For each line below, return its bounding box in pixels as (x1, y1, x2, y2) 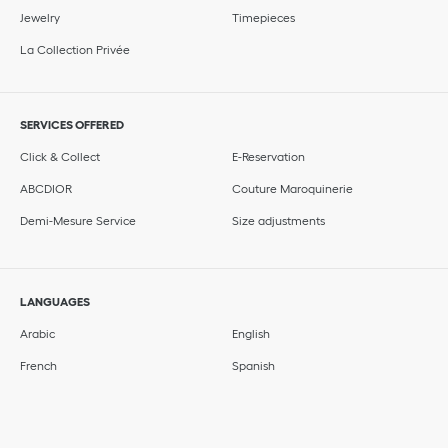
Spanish (232, 358, 275, 372)
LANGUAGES (20, 294, 90, 308)
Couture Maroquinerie (232, 182, 353, 196)
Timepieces (232, 10, 295, 24)
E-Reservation (232, 150, 305, 164)
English (232, 326, 270, 340)
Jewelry (20, 10, 60, 24)
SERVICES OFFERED (20, 118, 124, 132)
